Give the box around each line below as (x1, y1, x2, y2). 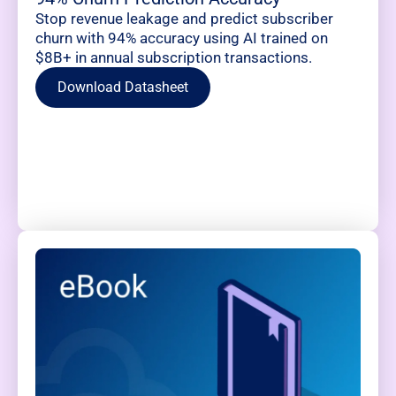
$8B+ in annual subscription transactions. (35, 49, 312, 67)
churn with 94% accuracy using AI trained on (35, 29, 328, 48)
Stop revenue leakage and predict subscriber (35, 10, 333, 28)
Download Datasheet (57, 79, 188, 96)
